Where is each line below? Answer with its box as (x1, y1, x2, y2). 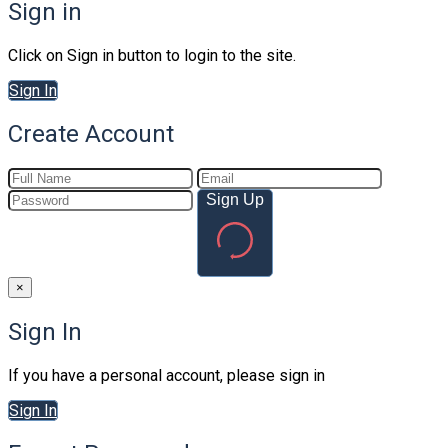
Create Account (8, 119, 174, 148)
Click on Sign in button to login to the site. (8, 46, 296, 66)
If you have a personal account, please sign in (8, 365, 325, 385)
